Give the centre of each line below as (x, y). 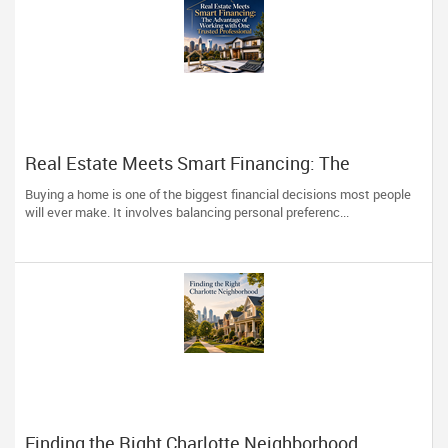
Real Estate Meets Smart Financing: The (187, 163)
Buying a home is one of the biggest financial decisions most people (218, 194)
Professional (76, 203)
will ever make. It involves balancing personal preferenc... (187, 212)
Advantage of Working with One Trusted (183, 183)
